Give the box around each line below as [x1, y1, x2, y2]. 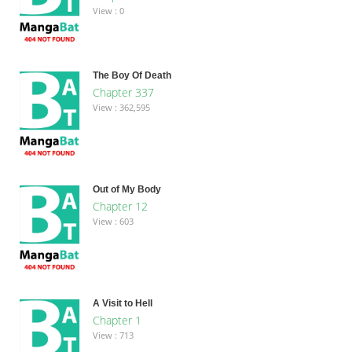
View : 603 [92, 214, 134, 227]
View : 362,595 [92, 101, 150, 113]
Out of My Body [92, 183, 161, 195]
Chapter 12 [92, 198, 148, 214]
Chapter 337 [92, 84, 154, 100]
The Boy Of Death [92, 69, 171, 81]
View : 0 [92, 4, 124, 16]
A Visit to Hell [92, 297, 152, 309]
